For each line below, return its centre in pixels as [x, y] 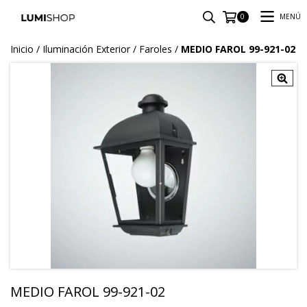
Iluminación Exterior [86, 49]
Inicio [22, 49]
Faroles [156, 49]
